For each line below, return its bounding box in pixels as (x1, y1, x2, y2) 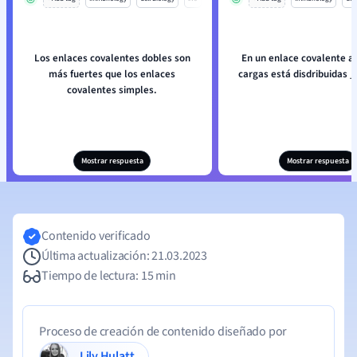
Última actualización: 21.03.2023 (41, 247, 207, 265)
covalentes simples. (67, 83, 157, 97)
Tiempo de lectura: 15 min (41, 267, 176, 284)
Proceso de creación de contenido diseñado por (39, 323, 288, 340)
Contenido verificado (41, 227, 151, 245)
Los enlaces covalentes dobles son (33, 51, 190, 65)
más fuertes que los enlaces (49, 67, 175, 81)
